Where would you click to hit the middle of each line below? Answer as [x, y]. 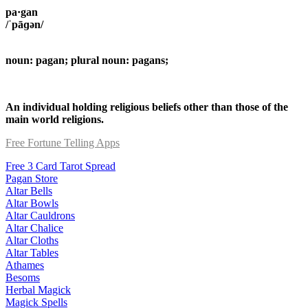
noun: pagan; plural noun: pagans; [87, 60]
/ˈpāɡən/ [24, 24]
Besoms [23, 277]
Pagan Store [32, 178]
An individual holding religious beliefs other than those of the [147, 107]
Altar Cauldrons [40, 215]
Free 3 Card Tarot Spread [60, 166]
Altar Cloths [32, 240]
